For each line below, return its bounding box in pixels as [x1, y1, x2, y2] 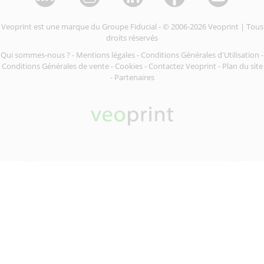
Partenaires [114, 72, 154, 82]
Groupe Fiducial [101, 21, 157, 32]
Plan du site [222, 61, 263, 71]
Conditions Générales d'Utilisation [141, 49, 259, 60]
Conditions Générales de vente [1, 61, 109, 71]
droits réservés [106, 32, 158, 43]
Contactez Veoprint [148, 61, 216, 71]
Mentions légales [76, 49, 135, 60]
